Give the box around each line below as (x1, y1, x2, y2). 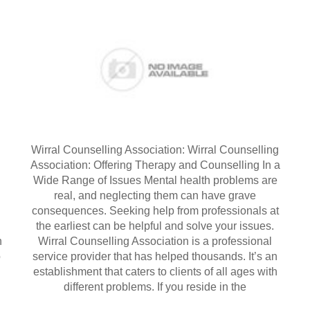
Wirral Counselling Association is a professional (38, 235, 272, 247)
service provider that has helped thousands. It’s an (33, 250, 277, 262)
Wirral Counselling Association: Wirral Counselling (31, 143, 279, 156)
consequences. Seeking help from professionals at (31, 204, 279, 217)
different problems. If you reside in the (64, 280, 246, 293)
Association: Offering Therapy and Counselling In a (30, 158, 280, 171)
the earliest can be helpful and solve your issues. (36, 219, 274, 232)
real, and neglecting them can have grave (54, 189, 256, 201)
